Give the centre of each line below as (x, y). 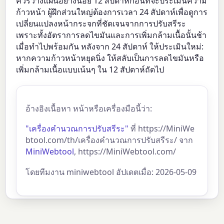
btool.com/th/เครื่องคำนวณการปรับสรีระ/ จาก (109, 140)
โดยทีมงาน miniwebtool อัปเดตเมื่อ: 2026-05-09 (111, 172)
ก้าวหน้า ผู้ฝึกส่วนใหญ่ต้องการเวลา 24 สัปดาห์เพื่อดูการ (112, 12)
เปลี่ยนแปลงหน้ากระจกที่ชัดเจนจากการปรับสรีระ (101, 23)
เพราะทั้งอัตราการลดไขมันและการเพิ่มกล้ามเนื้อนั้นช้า (111, 35)
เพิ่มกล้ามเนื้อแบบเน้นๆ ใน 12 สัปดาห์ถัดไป (90, 69)
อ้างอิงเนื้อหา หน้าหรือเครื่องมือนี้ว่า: (89, 108)
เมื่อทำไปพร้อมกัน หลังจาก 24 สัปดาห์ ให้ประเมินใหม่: (110, 46)
